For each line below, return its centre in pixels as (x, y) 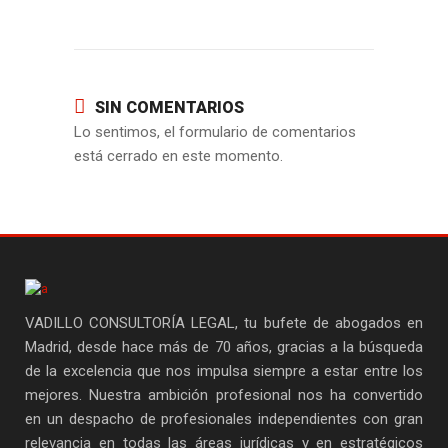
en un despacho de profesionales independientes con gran (224, 419)
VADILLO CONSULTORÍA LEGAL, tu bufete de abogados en (224, 323)
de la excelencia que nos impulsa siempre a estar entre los (224, 371)
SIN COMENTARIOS (169, 107)
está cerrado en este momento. (178, 156)
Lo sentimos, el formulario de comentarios (215, 132)
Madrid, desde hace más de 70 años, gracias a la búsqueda (224, 347)
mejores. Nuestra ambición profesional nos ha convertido (224, 395)
